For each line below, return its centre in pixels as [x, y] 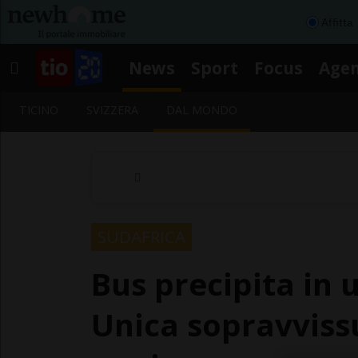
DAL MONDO [202, 110]
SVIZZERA [113, 110]
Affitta [337, 22]
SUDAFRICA [141, 236]
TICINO [39, 110]
